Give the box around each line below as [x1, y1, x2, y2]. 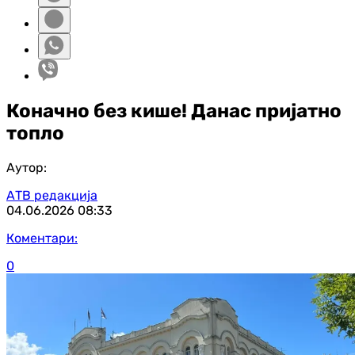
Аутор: [6, 159, 47, 175]
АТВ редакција [6, 187, 97, 203]
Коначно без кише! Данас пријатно [6, 99, 342, 122]
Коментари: [6, 230, 78, 246]
